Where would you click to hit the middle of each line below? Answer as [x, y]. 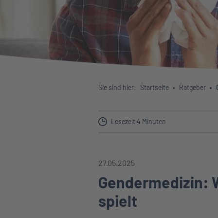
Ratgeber [192, 87]
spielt [118, 200]
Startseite [154, 87]
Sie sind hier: [117, 87]
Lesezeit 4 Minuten [138, 122]
